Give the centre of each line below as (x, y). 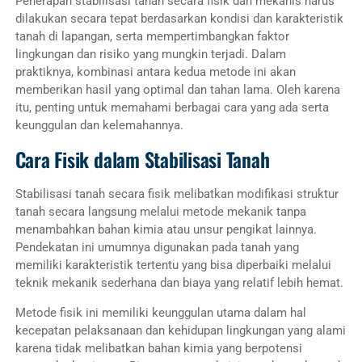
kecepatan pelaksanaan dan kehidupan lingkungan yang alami (180, 330)
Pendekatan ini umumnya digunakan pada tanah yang (157, 247)
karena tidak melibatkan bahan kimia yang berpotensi (158, 348)
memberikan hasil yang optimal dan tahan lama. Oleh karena (177, 89)
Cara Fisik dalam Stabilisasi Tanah (142, 159)
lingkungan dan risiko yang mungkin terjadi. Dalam (150, 54)
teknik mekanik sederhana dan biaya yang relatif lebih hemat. (179, 282)
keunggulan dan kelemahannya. (99, 125)
